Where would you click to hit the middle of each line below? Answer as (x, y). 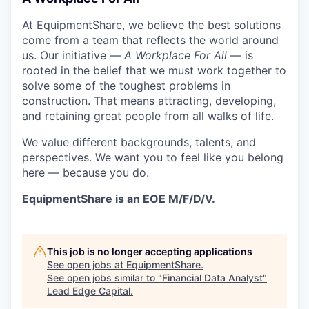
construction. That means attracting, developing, (149, 101)
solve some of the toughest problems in (126, 86)
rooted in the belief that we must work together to (154, 71)
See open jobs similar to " (104, 278)
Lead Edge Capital (89, 291)
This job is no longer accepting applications (150, 252)
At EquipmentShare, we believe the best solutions (151, 25)
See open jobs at (87, 265)
